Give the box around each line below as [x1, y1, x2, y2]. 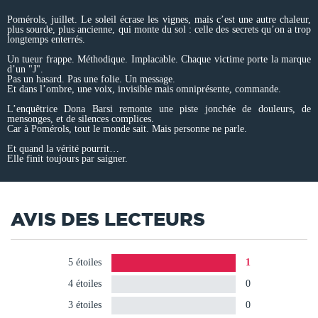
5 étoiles [67, 257, 104, 268]
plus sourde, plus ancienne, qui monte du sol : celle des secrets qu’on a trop [7, 24, 311, 35]
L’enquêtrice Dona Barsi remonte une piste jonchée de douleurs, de [7, 104, 311, 115]
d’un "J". [7, 64, 43, 75]
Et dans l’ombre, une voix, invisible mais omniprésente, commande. [7, 84, 281, 95]
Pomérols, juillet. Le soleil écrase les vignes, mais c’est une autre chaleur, [7, 14, 311, 26]
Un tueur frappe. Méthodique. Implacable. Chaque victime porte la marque [7, 54, 311, 65]
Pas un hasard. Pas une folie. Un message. [7, 74, 175, 85]
